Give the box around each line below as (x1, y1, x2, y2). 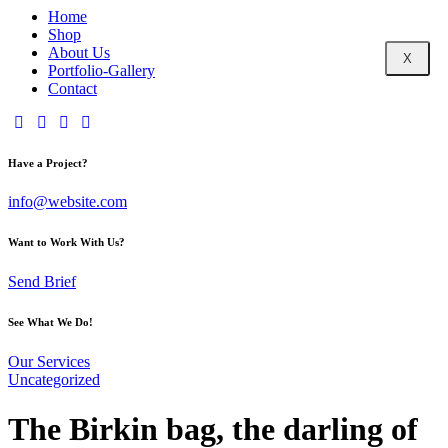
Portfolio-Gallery (48, 61, 155, 79)
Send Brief (8, 273, 76, 291)
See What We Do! (8, 316, 93, 329)
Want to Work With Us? (8, 236, 125, 249)
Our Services (8, 353, 90, 371)
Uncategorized (8, 371, 100, 389)
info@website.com (8, 193, 127, 211)
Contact (48, 79, 97, 97)
